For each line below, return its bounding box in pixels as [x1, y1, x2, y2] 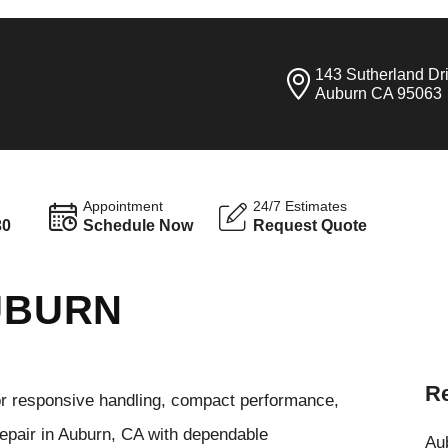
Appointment [83, 198, 164, 214]
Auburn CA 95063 [315, 85, 443, 102]
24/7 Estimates [253, 198, 348, 214]
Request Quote [253, 216, 368, 234]
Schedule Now [83, 216, 194, 234]
